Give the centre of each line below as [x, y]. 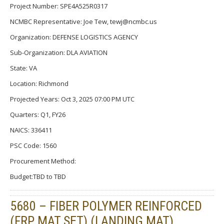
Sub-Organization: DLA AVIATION [59, 52]
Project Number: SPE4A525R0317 [59, 6]
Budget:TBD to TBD [38, 176]
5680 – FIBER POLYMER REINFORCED [106, 206]
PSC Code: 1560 [33, 145]
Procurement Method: [43, 161]
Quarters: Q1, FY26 [38, 114]
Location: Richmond [39, 83]
